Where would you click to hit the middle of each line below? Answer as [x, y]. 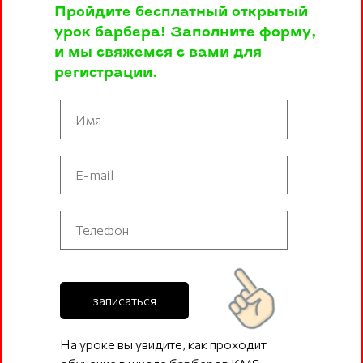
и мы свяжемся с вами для [158, 53]
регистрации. [106, 74]
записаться [124, 300]
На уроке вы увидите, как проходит [163, 344]
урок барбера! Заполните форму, [186, 33]
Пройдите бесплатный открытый [181, 13]
